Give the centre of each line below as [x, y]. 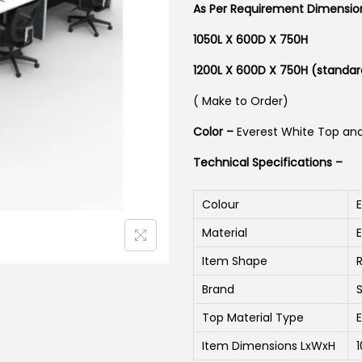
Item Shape [235, 261]
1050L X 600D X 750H [250, 40]
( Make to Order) [241, 101]
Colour [221, 204]
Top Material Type [253, 318]
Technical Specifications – [268, 162]
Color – [215, 132]
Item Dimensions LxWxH [269, 346]
